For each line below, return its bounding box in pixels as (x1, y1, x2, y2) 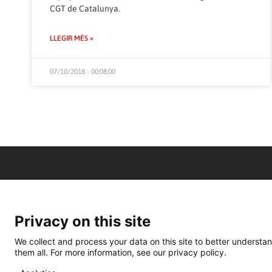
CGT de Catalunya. (50, 4, 120, 14)
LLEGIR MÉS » (50, 34, 93, 43)
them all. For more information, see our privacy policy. (15, 246, 226, 257)
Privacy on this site (15, 212, 151, 230)
